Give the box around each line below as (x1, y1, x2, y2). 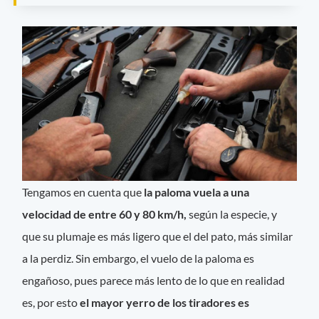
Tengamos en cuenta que (22, 184, 142, 199)
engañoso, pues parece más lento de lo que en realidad (22, 273, 286, 287)
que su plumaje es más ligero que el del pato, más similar (22, 229, 293, 243)
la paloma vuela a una (142, 184, 250, 199)
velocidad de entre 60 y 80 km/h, (22, 206, 187, 221)
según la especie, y (187, 206, 278, 221)
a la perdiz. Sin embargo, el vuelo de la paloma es (22, 251, 255, 265)
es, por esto (22, 295, 80, 309)
